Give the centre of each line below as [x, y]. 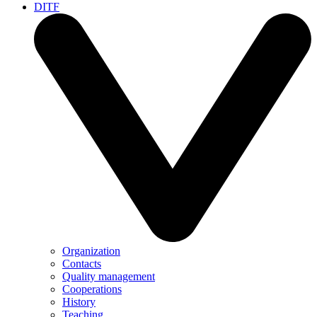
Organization [91, 251]
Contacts [82, 264]
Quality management [109, 277]
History [79, 302]
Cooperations [92, 289]
